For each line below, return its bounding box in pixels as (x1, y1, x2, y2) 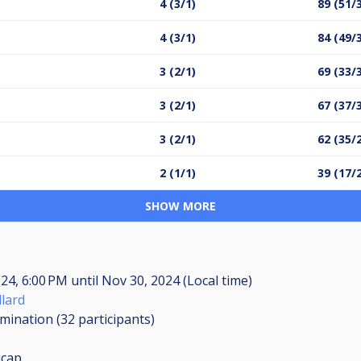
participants (78, 309, 151, 328)
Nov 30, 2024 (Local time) (98, 271, 252, 289)
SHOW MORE (145, 197, 216, 214)
